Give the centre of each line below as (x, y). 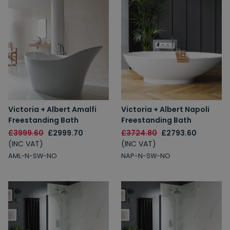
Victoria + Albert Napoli (165, 109)
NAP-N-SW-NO (146, 156)
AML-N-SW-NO (33, 156)
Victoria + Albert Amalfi (52, 109)
